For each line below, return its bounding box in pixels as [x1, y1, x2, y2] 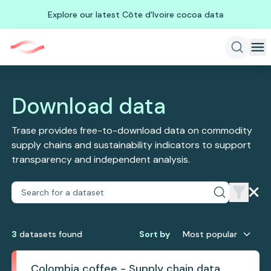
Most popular [182, 229, 237, 240]
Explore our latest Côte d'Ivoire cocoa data [47, 8, 224, 20]
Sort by [139, 229, 170, 240]
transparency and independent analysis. [11, 153, 191, 166]
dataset [17, 229, 53, 240]
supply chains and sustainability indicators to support [11, 139, 252, 151]
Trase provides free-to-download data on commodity [11, 124, 253, 137]
